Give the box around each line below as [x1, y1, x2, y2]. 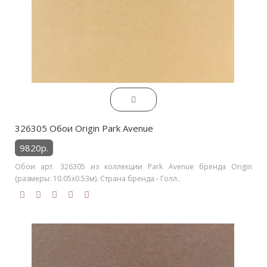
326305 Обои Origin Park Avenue [15, 122, 153, 134]
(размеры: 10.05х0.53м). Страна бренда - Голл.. [15, 173, 181, 184]
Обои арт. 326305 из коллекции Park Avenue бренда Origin [15, 161, 252, 172]
